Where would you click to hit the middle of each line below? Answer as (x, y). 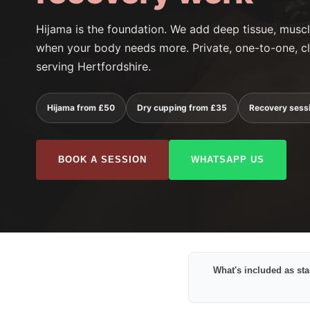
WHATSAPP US (228, 159)
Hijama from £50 (81, 107)
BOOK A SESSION (102, 159)
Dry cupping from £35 (182, 107)
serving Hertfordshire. (93, 66)
